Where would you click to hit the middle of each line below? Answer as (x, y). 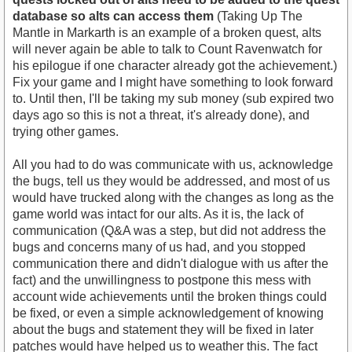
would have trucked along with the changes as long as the (173, 198)
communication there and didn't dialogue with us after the (170, 264)
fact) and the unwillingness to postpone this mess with (162, 280)
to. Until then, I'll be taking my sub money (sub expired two (173, 99)
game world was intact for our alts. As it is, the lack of (158, 214)
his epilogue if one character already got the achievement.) (175, 66)
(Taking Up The (258, 16)
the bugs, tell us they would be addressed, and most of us (171, 181)
